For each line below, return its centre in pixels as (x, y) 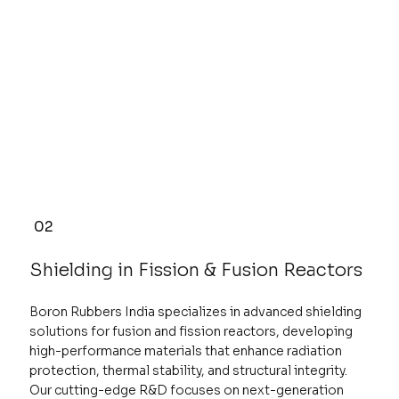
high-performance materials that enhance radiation (185, 351)
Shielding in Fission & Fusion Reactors (195, 271)
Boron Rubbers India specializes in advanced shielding (195, 312)
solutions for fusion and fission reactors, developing (191, 332)
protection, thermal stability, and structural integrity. (188, 371)
